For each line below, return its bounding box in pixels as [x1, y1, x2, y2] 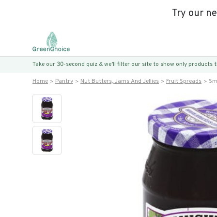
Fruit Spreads [166, 77, 201, 85]
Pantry [55, 77, 73, 85]
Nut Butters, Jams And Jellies [80, 77, 159, 85]
